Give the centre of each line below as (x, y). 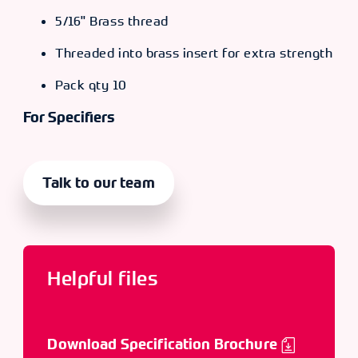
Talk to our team (99, 183)
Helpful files (103, 279)
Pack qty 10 (91, 85)
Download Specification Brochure (162, 345)
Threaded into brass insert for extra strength (194, 53)
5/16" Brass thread (112, 21)
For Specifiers (69, 118)
